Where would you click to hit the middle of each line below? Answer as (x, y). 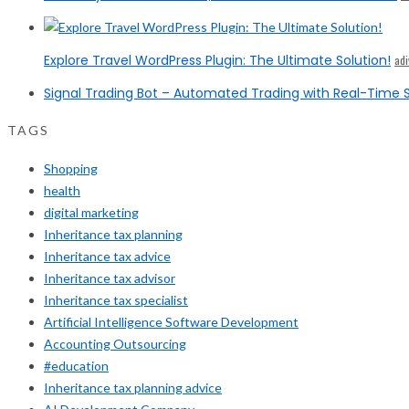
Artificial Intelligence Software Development (171, 322)
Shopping (71, 169)
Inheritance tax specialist (116, 300)
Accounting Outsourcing (115, 344)
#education (76, 366)
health (62, 191)
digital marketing (91, 213)
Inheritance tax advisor (110, 278)
